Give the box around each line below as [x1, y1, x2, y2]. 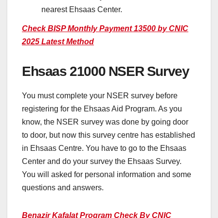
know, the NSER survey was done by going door [22, 118, 188, 127]
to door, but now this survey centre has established [22, 131, 195, 140]
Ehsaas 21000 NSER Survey [22, 64, 189, 79]
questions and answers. [22, 183, 104, 192]
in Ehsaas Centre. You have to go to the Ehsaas [22, 144, 186, 153]
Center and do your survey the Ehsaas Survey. [22, 157, 182, 166]
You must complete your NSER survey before [22, 91, 178, 100]
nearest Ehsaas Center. [41, 5, 122, 14]
